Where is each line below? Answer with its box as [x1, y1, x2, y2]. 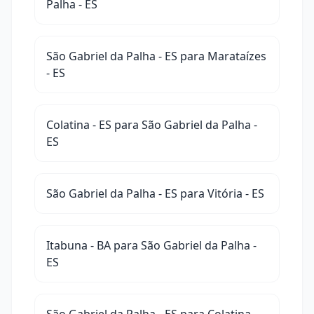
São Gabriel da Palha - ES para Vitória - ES [46, 186, 264, 201]
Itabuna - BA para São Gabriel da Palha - [46, 238, 257, 253]
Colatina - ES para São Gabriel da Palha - [46, 117, 257, 132]
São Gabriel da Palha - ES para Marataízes [46, 48, 266, 64]
